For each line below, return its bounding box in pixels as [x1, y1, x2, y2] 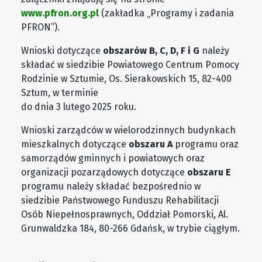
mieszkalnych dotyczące [21, 139, 129, 150]
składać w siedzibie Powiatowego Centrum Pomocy [21, 59, 239, 71]
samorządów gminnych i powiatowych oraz [21, 153, 205, 164]
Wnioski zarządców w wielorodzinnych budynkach [21, 125, 236, 136]
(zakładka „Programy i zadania [99, 8, 234, 19]
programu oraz [173, 139, 239, 150]
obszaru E [187, 167, 231, 178]
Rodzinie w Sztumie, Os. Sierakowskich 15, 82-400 [21, 73, 232, 85]
